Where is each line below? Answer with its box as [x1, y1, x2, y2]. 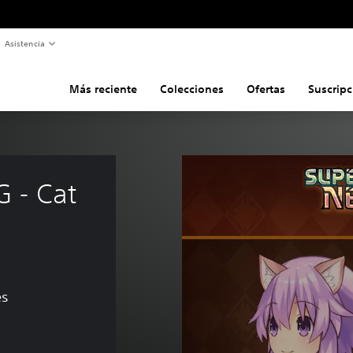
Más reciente [69, 81, 137, 96]
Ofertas [246, 81, 285, 96]
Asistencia [4, 37, 45, 49]
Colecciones [159, 81, 224, 96]
